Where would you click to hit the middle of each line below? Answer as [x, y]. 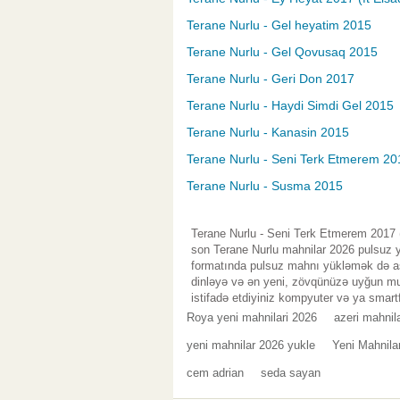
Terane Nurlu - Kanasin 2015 [268, 133]
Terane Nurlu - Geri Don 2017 [271, 79]
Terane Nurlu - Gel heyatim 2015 [279, 25]
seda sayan [291, 373]
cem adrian [215, 373]
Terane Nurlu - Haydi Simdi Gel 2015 [290, 106]
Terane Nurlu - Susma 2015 [265, 186]
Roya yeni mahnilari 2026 [252, 318]
